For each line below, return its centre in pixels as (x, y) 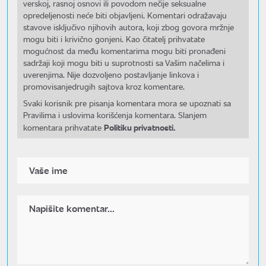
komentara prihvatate (64, 127)
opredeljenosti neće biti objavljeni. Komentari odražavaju (125, 15)
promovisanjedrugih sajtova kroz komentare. (104, 86)
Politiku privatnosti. (140, 127)
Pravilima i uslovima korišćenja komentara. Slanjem (115, 115)
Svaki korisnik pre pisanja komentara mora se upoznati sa (127, 103)
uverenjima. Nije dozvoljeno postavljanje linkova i (111, 74)
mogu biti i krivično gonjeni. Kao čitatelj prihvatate (114, 39)
